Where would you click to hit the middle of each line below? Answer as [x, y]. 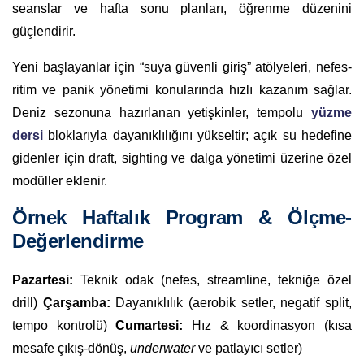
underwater [162, 348]
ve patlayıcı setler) [249, 348]
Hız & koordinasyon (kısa [268, 325]
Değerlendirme [78, 240]
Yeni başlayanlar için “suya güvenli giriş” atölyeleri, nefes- [182, 67]
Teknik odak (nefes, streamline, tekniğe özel [212, 279]
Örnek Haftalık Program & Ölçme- [182, 217]
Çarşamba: [76, 302]
